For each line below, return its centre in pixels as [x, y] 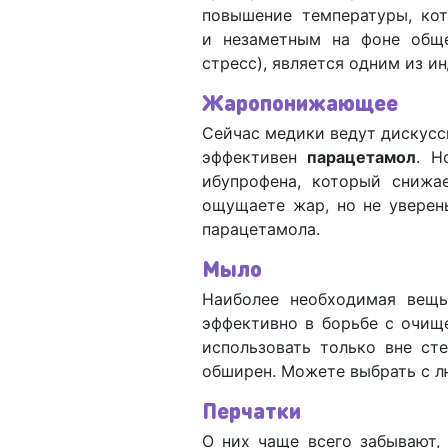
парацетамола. [263, 228]
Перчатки [254, 409]
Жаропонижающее [302, 101]
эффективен [255, 156]
